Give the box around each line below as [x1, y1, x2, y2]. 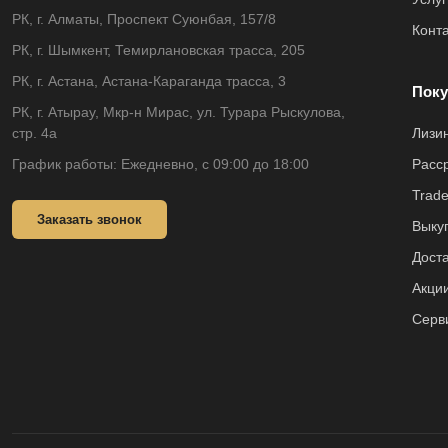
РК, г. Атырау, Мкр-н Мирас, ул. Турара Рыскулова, [12, 104, 345, 120]
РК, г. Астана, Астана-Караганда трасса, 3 [12, 73, 286, 89]
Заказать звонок [37, 212, 142, 227]
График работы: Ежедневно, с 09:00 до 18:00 [12, 156, 309, 172]
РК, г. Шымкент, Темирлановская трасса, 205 [12, 42, 305, 58]
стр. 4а [12, 125, 57, 141]
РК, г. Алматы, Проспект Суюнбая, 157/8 [12, 11, 276, 27]
